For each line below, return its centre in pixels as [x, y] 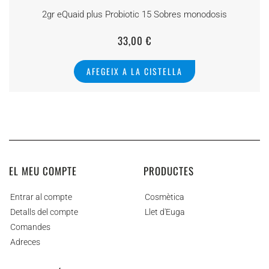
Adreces [25, 242]
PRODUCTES [169, 171]
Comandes [30, 227]
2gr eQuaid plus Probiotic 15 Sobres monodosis [134, 15]
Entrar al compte [41, 197]
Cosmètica [165, 197]
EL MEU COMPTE [43, 171]
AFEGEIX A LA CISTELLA [134, 71]
